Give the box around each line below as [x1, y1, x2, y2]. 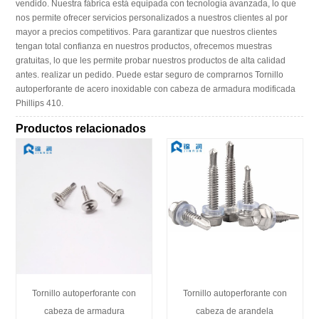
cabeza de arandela [196, 305, 274, 316]
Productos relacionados [16, 122, 147, 135]
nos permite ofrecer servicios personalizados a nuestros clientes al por [16, 13, 288, 23]
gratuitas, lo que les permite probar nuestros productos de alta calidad [16, 56, 286, 66]
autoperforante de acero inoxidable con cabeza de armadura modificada [16, 84, 296, 94]
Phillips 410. [16, 98, 64, 108]
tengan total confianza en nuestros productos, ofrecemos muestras [16, 41, 273, 51]
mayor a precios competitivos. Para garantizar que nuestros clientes [16, 27, 278, 37]
